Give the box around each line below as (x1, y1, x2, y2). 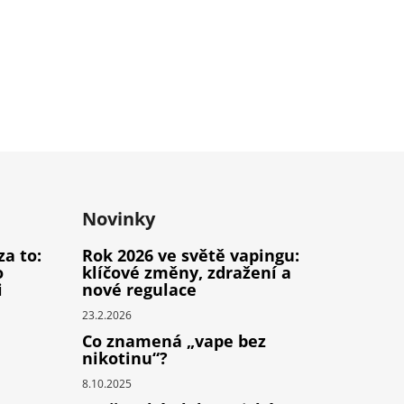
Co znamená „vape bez (81, 330, 266, 353)
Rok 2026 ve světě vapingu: (81, 244, 299, 267)
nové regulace (81, 279, 197, 301)
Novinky (81, 207, 155, 232)
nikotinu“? (81, 347, 168, 370)
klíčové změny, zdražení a (81, 262, 291, 284)
